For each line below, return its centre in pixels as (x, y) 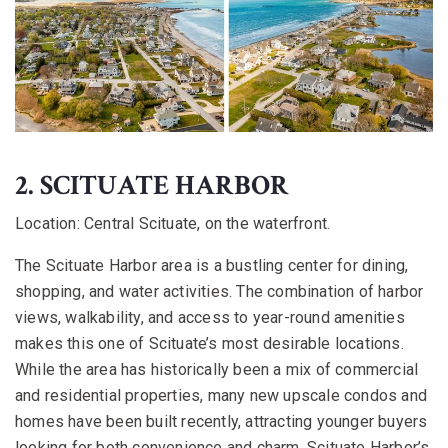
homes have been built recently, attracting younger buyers (221, 421)
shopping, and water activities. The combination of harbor (219, 291)
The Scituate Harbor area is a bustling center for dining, (212, 265)
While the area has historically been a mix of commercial (217, 369)
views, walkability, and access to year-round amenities (210, 317)
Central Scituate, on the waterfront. (205, 223)
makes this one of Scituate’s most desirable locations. (209, 343)
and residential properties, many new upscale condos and (221, 395)
